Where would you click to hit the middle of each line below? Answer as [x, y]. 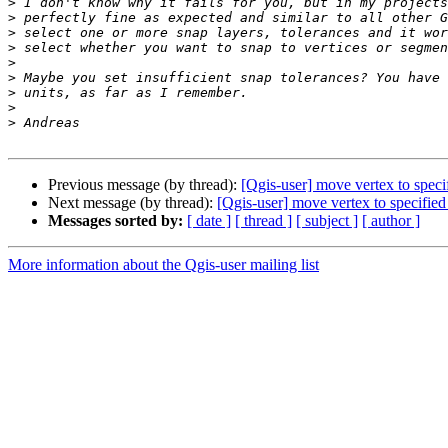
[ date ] [209, 221]
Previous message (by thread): [144, 185]
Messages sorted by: [115, 221]
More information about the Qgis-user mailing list [163, 265]
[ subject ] [327, 221]
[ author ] [391, 221]
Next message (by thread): [132, 203]
